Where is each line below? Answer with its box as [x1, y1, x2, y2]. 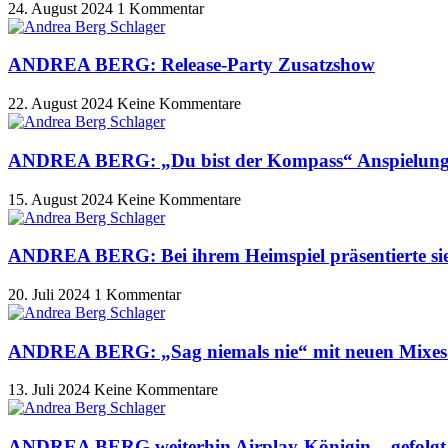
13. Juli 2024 [8, 381, 94, 399]
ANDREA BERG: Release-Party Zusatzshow [8, 54, 375, 76]
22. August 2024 [8, 95, 117, 113]
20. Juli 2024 [8, 286, 94, 303]
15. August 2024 [8, 190, 117, 208]
